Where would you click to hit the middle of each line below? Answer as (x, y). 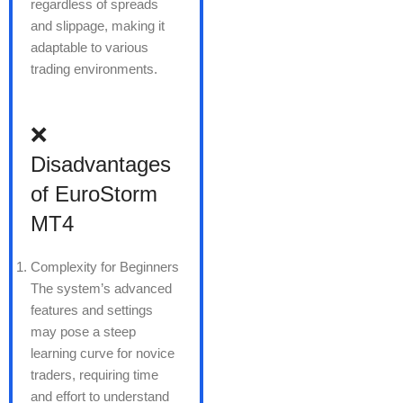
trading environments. (94, 69)
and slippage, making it (98, 26)
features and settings (92, 310)
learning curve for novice (103, 354)
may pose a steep (83, 332)
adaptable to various (90, 48)
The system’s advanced (101, 289)
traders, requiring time (94, 375)
